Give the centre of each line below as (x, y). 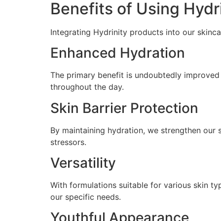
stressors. (68, 142)
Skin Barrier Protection (124, 108)
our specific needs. (86, 197)
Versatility (83, 163)
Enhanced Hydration (118, 53)
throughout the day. (87, 87)
